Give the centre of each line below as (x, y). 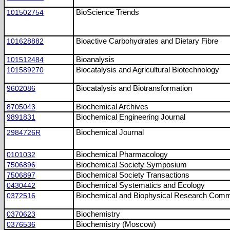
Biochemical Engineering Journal (131, 117)
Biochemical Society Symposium (131, 165)
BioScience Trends (108, 12)
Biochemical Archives (112, 107)
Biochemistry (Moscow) (116, 224)
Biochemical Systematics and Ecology (140, 185)
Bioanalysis (95, 60)
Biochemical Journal (110, 132)
